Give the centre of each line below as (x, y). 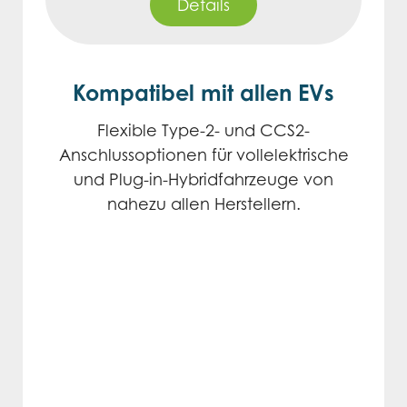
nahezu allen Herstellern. (203, 203)
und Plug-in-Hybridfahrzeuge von (203, 179)
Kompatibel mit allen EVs (203, 92)
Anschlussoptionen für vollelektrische (203, 154)
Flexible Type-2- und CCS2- (203, 130)
